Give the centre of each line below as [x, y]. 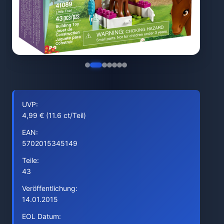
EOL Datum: [41, 216]
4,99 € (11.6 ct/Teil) [54, 115]
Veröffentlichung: [50, 188]
